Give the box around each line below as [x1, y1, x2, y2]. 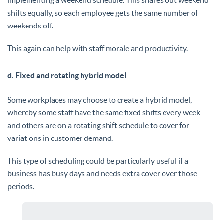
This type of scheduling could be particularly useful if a [7, 156, 188, 165]
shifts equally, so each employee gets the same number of [7, 8, 198, 17]
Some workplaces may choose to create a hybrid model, [7, 95, 192, 104]
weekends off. [7, 21, 53, 30]
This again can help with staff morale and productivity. [7, 43, 188, 53]
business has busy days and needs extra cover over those [7, 168, 197, 178]
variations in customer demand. [7, 133, 113, 142]
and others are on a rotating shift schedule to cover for [7, 120, 189, 130]
